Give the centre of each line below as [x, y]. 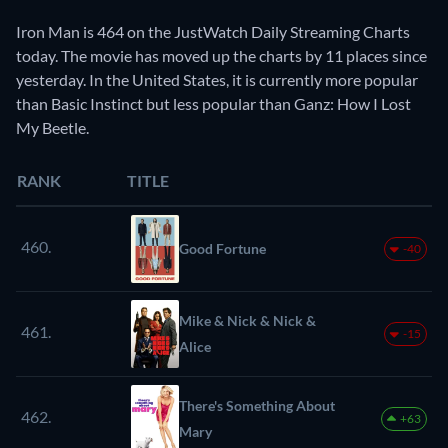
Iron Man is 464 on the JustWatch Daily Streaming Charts [213, 31]
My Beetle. [52, 127]
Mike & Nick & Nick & [247, 320]
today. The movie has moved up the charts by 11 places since [221, 55]
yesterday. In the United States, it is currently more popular [217, 79]
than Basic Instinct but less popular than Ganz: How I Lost [213, 103]
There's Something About [257, 405]
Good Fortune [222, 248]
